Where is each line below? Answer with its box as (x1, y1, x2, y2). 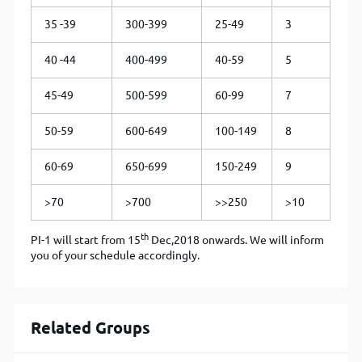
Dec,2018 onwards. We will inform (149, 234, 325, 247)
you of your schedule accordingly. (31, 249, 200, 263)
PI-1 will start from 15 (31, 234, 141, 247)
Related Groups (31, 318, 151, 338)
